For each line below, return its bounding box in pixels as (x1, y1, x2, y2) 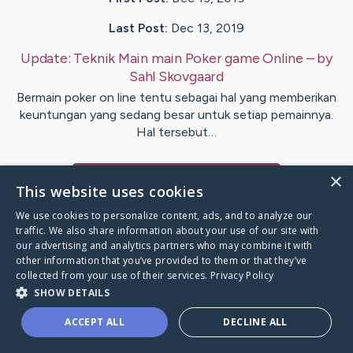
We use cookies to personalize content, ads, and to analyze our (16, 209, 313, 222)
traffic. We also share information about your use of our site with (16, 224, 319, 237)
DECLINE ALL (223, 315, 288, 329)
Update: (20, 50, 74, 68)
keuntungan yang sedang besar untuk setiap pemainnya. (20, 107, 333, 123)
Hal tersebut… (136, 124, 217, 140)
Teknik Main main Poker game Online (73, 50, 303, 68)
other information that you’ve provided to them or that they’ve (16, 254, 307, 267)
